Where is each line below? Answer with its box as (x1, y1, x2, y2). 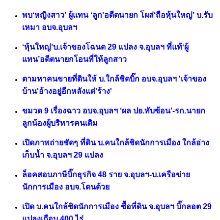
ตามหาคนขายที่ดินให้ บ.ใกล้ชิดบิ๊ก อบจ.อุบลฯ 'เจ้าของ (22, 75, 206, 83)
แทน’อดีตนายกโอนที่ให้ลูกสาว (22, 55, 127, 64)
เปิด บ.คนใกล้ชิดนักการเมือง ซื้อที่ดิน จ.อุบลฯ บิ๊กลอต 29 (22, 202, 212, 211)
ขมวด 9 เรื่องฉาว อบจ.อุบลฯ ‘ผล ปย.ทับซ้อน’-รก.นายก (22, 107, 205, 115)
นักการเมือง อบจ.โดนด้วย (22, 183, 110, 192)
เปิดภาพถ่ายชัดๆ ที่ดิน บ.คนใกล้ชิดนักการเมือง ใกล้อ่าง (22, 138, 209, 147)
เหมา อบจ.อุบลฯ (22, 23, 77, 32)
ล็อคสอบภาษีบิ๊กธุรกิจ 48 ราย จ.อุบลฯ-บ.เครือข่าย (22, 170, 190, 179)
